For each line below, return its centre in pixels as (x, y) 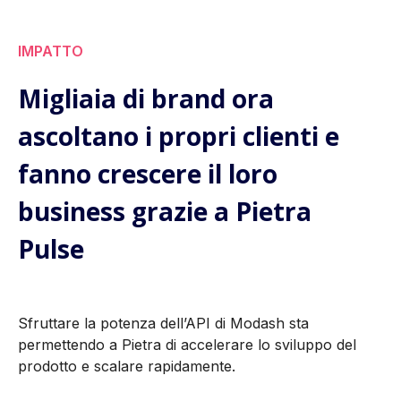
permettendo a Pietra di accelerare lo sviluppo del (187, 345)
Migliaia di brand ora (146, 99)
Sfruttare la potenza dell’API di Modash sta (163, 324)
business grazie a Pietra (165, 212)
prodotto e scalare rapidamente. (127, 367)
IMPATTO (51, 51)
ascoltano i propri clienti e (179, 137)
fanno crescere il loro (148, 174)
